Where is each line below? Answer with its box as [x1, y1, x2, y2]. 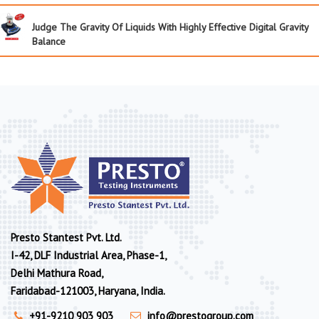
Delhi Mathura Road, [11, 266, 103, 281]
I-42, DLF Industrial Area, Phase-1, [11, 249, 167, 263]
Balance [32, 34, 66, 48]
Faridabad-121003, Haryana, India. [11, 284, 165, 298]
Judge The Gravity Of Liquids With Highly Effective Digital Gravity [32, 20, 308, 33]
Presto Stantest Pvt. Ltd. [11, 231, 122, 245]
